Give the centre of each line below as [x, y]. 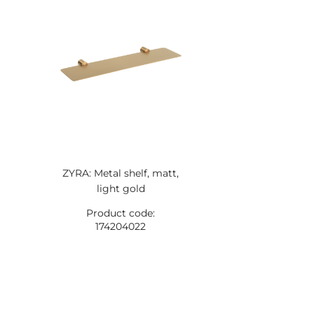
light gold [121, 189]
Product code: [121, 213]
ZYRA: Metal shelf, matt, [121, 173]
